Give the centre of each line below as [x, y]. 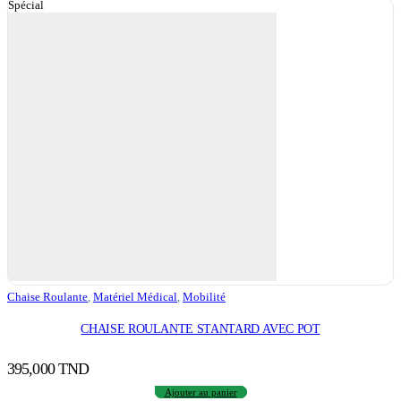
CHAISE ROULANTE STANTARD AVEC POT [200, 329]
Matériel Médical [135, 296]
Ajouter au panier [200, 392]
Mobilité [204, 296]
